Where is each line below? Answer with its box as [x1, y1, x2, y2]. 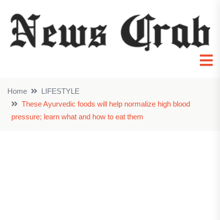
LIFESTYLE [41, 87, 80, 96]
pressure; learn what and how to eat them [11, 112, 143, 121]
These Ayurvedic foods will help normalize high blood [22, 100, 190, 109]
